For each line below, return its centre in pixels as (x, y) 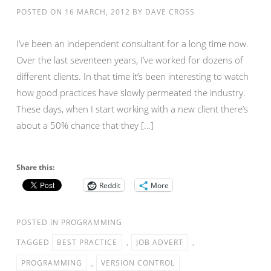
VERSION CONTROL (138, 263)
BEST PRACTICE (87, 242)
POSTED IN (39, 222)
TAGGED (34, 242)
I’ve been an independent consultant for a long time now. (132, 44)
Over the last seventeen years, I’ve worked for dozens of (130, 60)
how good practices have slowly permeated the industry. (131, 93)
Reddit (110, 185)
